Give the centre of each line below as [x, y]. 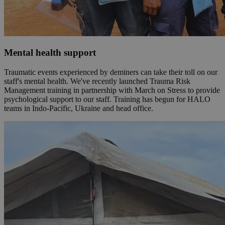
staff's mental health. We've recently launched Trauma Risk [97, 81]
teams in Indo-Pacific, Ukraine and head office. [79, 108]
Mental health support [50, 53]
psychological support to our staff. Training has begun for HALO [107, 99]
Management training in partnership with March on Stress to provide [112, 90]
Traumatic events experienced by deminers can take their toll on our [111, 72]
